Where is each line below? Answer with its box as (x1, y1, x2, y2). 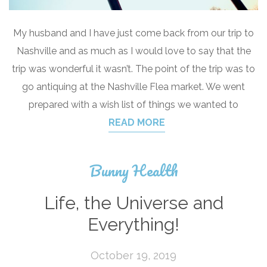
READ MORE (108, 116, 165, 128)
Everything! (88, 213, 179, 235)
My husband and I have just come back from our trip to (13, 27, 254, 39)
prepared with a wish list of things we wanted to (29, 98, 238, 110)
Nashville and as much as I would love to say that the (16, 45, 251, 57)
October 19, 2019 (91, 249, 176, 262)
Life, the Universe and (44, 192, 223, 213)
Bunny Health (89, 157, 178, 183)
